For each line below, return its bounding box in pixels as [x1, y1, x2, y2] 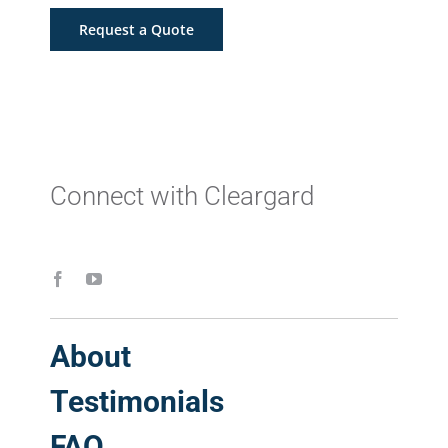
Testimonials [50, 383, 224, 419]
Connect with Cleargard [50, 180, 314, 211]
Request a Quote [79, 19, 194, 39]
